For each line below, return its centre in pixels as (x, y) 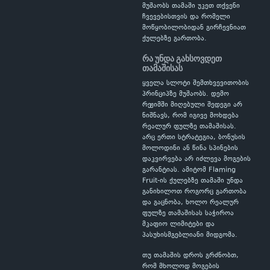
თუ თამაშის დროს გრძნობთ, (190, 256)
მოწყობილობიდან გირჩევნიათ (194, 28)
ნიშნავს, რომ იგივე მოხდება (190, 116)
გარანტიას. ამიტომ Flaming (189, 170)
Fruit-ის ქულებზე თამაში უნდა (193, 181)
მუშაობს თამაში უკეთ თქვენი (191, 6)
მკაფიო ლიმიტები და (178, 224)
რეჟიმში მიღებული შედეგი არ (192, 105)
